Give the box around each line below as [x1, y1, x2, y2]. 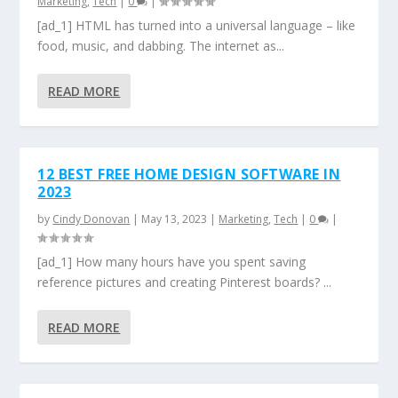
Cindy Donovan [52, 211, 131, 227]
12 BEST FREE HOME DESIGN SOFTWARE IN [37, 164, 341, 184]
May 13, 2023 [141, 211, 208, 227]
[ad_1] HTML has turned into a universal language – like [37, 17, 356, 34]
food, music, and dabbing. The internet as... [37, 37, 285, 54]
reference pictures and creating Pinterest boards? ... [37, 274, 332, 291]
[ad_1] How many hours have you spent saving [37, 253, 306, 270]
